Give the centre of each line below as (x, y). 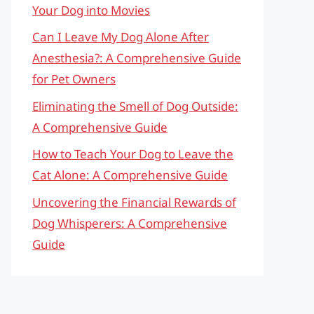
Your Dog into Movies (91, 10)
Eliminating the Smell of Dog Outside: (135, 106)
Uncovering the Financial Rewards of (134, 202)
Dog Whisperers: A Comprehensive (130, 223)
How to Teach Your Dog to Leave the (133, 154)
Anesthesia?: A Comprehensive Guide (137, 58)
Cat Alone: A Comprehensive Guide (130, 175)
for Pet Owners (74, 79)
